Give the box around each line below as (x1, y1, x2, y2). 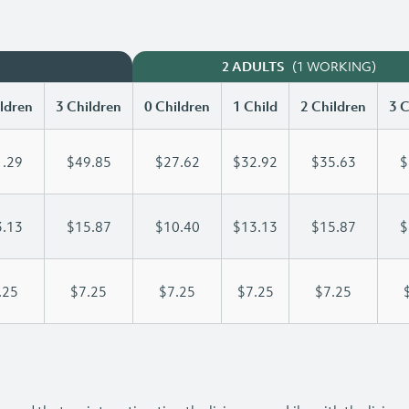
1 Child (233, 97, 278, 115)
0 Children (144, 97, 210, 115)
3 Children (56, 97, 121, 115)
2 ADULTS (222, 58, 285, 75)
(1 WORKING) (292, 58, 376, 75)
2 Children (300, 97, 366, 115)
